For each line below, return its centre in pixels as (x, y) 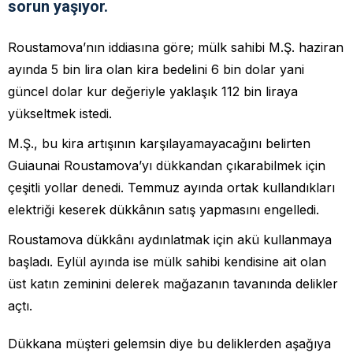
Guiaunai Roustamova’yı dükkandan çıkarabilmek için (167, 165)
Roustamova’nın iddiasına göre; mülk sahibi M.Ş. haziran (176, 47)
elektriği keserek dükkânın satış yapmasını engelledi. (163, 209)
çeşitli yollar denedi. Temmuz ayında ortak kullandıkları (171, 187)
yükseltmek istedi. (60, 113)
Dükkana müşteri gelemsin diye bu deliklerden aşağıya (169, 343)
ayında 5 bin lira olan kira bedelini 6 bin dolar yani (156, 69)
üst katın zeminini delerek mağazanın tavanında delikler (173, 283)
